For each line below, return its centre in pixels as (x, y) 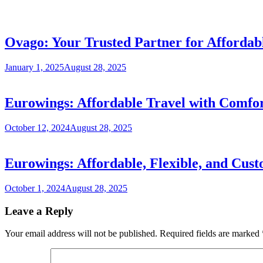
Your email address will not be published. (81, 234)
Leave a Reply (39, 211)
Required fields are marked (211, 234)
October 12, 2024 (37, 128)
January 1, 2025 (34, 68)
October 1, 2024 (35, 188)
